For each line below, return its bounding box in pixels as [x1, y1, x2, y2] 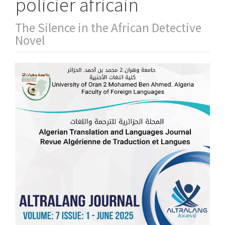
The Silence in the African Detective [15, 20, 201, 36]
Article [15, 60, 55, 81]
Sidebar [15, 78, 64, 98]
